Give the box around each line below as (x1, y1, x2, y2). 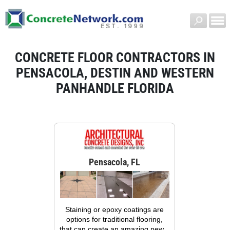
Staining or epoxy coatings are (65, 205, 164, 214)
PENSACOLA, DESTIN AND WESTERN (16, 65, 214, 81)
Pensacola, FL (89, 157, 141, 168)
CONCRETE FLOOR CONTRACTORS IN (15, 49, 215, 65)
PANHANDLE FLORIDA (56, 80, 174, 96)
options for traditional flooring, (66, 215, 163, 223)
